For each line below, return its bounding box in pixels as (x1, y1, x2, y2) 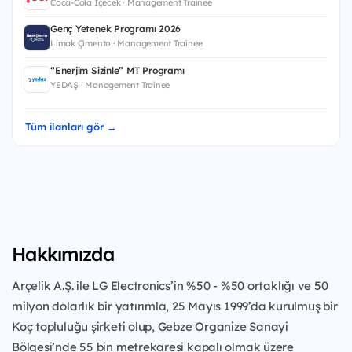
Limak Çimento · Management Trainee (50, 38, 203, 49)
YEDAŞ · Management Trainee (50, 79, 170, 90)
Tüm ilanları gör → (25, 119, 117, 133)
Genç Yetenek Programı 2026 (50, 23, 181, 35)
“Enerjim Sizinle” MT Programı (50, 64, 185, 76)
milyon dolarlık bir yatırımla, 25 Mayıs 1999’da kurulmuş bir (12, 298, 338, 313)
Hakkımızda (12, 241, 114, 266)
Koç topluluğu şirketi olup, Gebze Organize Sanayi (12, 318, 288, 334)
